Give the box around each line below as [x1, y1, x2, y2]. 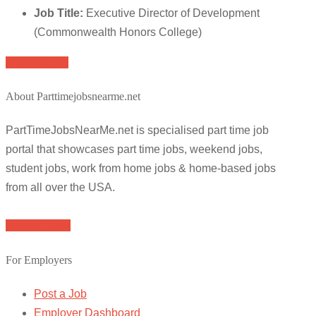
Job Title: [34, 6, 83, 19]
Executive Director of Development [86, 6, 260, 19]
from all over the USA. [6, 181, 115, 194]
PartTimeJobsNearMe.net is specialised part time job [6, 124, 269, 137]
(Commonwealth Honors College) [34, 25, 202, 38]
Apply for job [6, 56, 68, 68]
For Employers [6, 253, 72, 266]
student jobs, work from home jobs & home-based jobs [6, 162, 276, 175]
